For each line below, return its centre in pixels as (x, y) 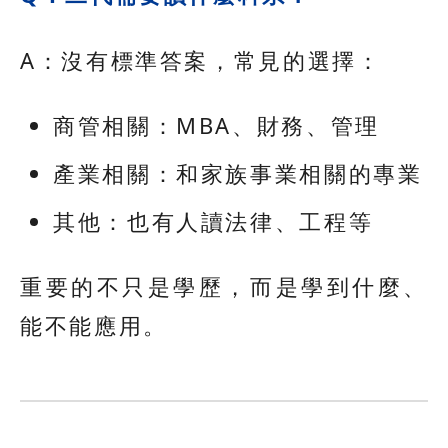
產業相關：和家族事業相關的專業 (238, 172)
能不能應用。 (94, 324)
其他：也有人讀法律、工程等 (213, 220)
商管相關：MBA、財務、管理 (216, 124)
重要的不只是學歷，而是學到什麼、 (224, 285)
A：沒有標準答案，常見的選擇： (201, 59)
